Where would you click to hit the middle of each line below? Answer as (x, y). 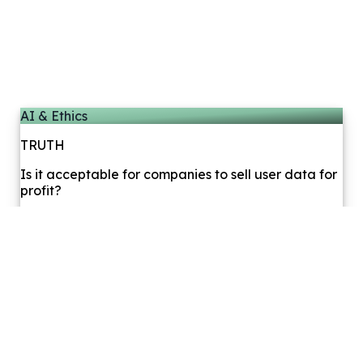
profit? (41, 190)
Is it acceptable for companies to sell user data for (179, 174)
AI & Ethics (54, 115)
